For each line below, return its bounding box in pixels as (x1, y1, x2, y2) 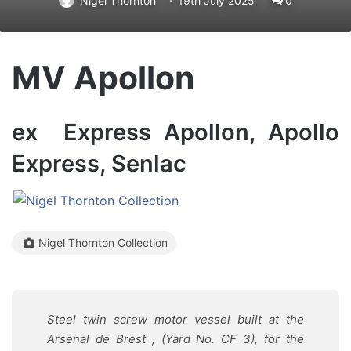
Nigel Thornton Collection (38, 236, 168, 249)
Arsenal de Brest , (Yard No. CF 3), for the (47, 331, 304, 346)
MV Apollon (12, 58, 195, 97)
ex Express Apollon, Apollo (12, 118, 339, 146)
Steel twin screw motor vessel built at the (47, 312, 304, 327)
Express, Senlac (12, 149, 186, 177)
